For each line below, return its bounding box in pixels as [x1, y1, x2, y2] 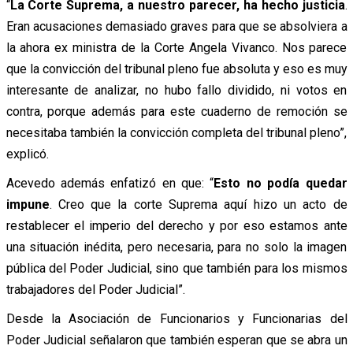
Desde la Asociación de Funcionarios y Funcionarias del [6, 310, 347, 326]
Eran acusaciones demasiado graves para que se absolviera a [6, 18, 347, 34]
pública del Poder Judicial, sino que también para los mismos [6, 260, 347, 276]
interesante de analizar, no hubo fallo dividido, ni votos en [6, 82, 347, 98]
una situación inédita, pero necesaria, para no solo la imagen [6, 239, 347, 255]
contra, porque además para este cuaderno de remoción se [6, 103, 347, 119]
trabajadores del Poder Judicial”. [6, 281, 185, 297]
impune [6, 196, 50, 212]
